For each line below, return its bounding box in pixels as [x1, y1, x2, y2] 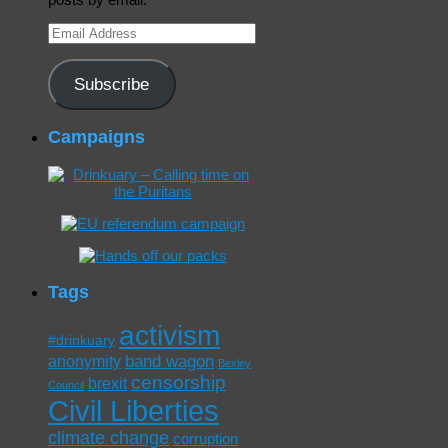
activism [119, 320, 220, 352]
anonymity [48, 353, 121, 371]
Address [47, 39, 102, 57]
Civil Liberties [48, 394, 219, 428]
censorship [131, 372, 226, 394]
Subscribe [74, 74, 150, 94]
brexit [88, 375, 127, 393]
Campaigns [48, 127, 145, 148]
